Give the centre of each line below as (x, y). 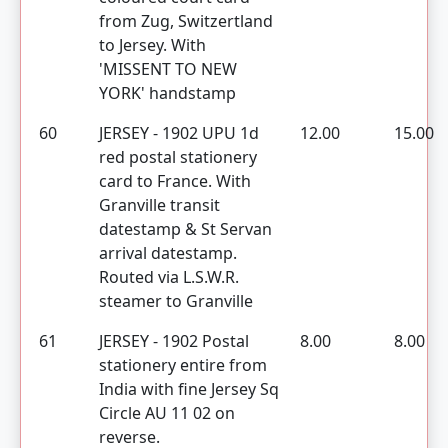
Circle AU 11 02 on (167, 413)
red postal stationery (178, 157)
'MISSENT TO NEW (168, 69)
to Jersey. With (152, 45)
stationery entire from (183, 365)
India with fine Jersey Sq (189, 389)
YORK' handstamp (167, 93)
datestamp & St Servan (185, 229)
